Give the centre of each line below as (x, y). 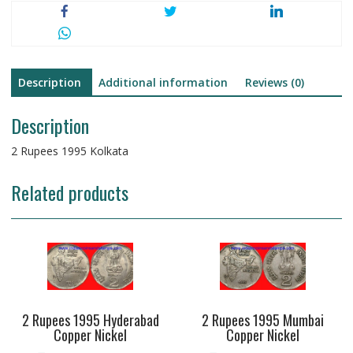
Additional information (163, 82)
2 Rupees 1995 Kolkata (69, 150)
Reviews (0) (274, 82)
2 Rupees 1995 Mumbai (262, 320)
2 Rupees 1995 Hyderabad (90, 320)
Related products (69, 192)
